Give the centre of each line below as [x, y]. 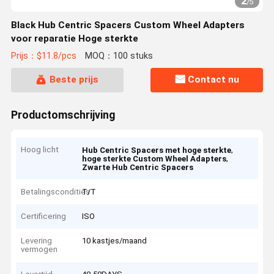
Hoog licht [40, 150]
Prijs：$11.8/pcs [43, 56]
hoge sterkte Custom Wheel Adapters [154, 159]
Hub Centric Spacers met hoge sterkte [157, 150]
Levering [37, 241]
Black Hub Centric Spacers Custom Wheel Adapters [128, 25]
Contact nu [214, 80]
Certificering [44, 217]
